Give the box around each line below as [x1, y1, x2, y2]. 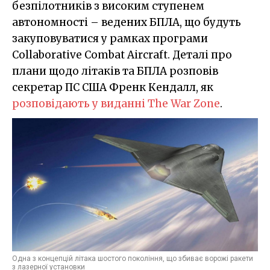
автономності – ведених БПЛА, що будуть [12, 15, 241, 29]
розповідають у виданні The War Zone [12, 96, 220, 110]
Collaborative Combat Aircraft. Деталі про [12, 48, 232, 61]
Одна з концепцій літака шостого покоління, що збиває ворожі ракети [12, 254, 253, 263]
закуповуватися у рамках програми [12, 31, 208, 45]
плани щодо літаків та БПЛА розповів [12, 64, 218, 78]
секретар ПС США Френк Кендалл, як [12, 80, 213, 94]
